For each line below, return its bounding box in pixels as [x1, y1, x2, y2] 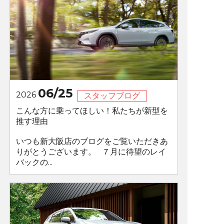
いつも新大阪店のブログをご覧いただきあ [15, 136, 168, 146]
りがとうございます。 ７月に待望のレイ [15, 147, 166, 157]
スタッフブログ [83, 91, 140, 101]
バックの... [15, 157, 52, 167]
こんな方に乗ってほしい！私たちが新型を [15, 106, 168, 116]
